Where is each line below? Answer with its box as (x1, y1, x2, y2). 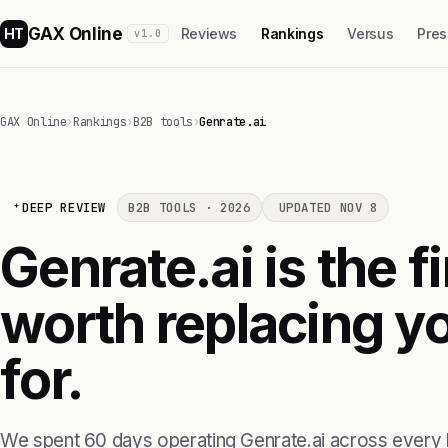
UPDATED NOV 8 (278, 199, 378, 216)
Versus (347, 25, 394, 42)
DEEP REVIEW (22, 199, 107, 216)
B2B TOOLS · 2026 (128, 199, 251, 216)
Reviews (180, 25, 238, 42)
